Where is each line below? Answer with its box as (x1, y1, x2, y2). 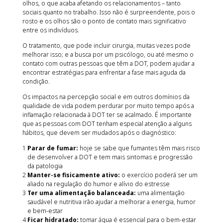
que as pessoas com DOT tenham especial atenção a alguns (22, 119, 192, 128)
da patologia (27, 162, 63, 171)
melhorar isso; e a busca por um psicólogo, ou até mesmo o (22, 50, 194, 59)
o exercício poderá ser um (121, 171, 198, 180)
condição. (22, 77, 50, 86)
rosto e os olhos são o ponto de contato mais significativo (22, 16, 186, 25)
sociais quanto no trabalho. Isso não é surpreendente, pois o (22, 7, 195, 16)
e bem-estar (27, 207, 63, 216)
